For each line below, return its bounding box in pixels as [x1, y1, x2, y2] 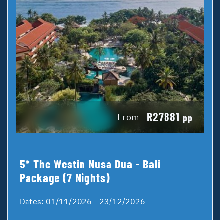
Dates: [20, 196, 46, 207]
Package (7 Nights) [20, 170, 110, 185]
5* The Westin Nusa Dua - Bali [20, 157, 161, 171]
